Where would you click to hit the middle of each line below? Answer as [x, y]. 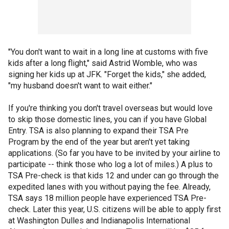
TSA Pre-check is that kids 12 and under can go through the [113, 175]
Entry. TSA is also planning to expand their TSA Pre [98, 130]
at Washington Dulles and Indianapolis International [99, 220]
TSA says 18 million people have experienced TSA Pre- [107, 198]
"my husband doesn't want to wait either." [80, 85]
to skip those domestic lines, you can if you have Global [107, 119]
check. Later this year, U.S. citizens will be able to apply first [114, 209]
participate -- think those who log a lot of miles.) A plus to [110, 164]
